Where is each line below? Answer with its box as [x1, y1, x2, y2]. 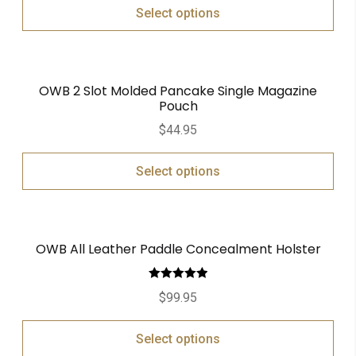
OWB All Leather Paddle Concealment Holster [35, 240, 321, 259]
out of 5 [160, 300, 196, 312]
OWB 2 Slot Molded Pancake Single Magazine [39, 81, 317, 100]
